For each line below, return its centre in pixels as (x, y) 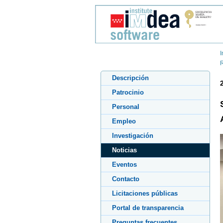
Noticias (124, 150)
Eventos (124, 165)
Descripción (130, 78)
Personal (126, 107)
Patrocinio (128, 92)
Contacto (126, 179)
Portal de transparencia (148, 208)
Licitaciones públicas (145, 193)
